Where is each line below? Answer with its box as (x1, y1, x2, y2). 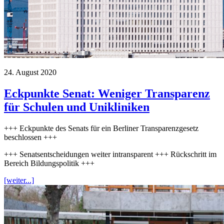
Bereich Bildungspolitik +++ (4, 159, 94, 168)
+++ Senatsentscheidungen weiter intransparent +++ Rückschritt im (4, 150, 216, 159)
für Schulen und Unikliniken (4, 100, 149, 114)
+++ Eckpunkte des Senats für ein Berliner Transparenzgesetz (4, 124, 198, 133)
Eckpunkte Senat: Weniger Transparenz (4, 87, 210, 100)
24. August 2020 (4, 68, 56, 77)
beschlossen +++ (4, 133, 57, 142)
